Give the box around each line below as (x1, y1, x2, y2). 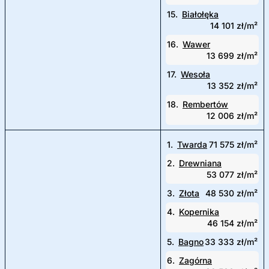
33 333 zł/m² (205, 237, 258, 247)
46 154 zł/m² (207, 218, 258, 228)
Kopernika (179, 207, 219, 217)
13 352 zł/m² (207, 80, 258, 91)
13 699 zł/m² (207, 50, 258, 61)
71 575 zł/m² (209, 139, 258, 150)
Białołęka (182, 9, 219, 19)
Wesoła (181, 69, 210, 79)
